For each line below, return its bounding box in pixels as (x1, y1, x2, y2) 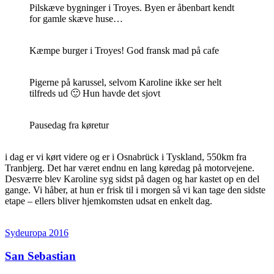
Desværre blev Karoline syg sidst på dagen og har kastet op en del (5, 173, 259, 184)
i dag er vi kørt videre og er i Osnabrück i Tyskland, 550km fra (5, 151, 246, 162)
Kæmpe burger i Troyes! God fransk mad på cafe (29, 45, 219, 56)
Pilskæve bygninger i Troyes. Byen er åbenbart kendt (29, 2, 234, 13)
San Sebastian (5, 250, 76, 263)
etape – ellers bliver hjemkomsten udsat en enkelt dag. (5, 195, 212, 206)
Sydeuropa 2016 (5, 227, 68, 238)
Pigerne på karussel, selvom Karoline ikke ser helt (29, 76, 221, 87)
